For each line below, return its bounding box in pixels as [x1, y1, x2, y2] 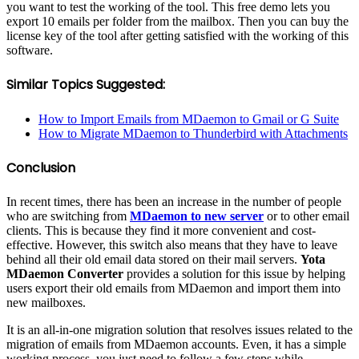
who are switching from [6, 209, 130, 224]
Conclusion [6, 158, 75, 177]
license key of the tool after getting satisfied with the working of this [6, 29, 349, 43]
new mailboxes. [6, 296, 86, 310]
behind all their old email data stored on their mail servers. [6, 252, 301, 267]
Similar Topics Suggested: [6, 75, 165, 95]
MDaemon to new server [130, 209, 264, 224]
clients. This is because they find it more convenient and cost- [6, 224, 316, 238]
